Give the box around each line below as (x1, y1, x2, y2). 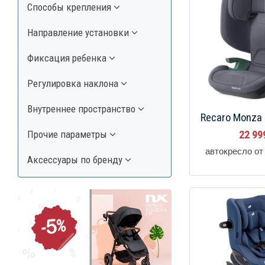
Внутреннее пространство (27, 102, 138, 115)
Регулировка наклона (27, 77, 121, 89)
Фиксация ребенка (27, 51, 109, 64)
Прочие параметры (27, 128, 109, 140)
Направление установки (27, 26, 131, 38)
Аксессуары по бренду (27, 153, 125, 166)
